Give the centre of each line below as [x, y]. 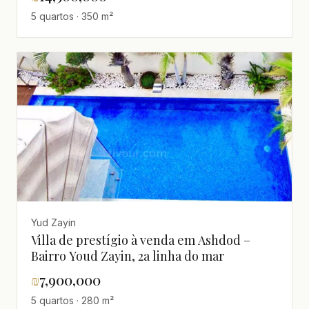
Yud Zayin [53, 222]
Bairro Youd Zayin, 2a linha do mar [128, 256]
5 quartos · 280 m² [72, 300]
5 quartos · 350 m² [72, 17]
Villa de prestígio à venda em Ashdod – [141, 240]
